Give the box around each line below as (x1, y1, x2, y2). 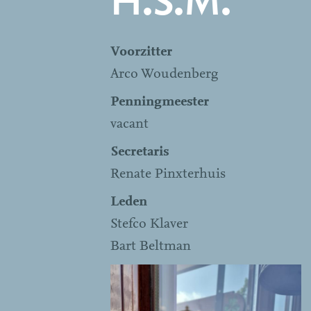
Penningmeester (110, 94, 210, 109)
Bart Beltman (110, 239, 192, 253)
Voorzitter (110, 44, 173, 59)
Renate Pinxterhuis (110, 167, 226, 181)
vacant (110, 117, 149, 131)
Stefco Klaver (110, 217, 189, 231)
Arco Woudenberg (110, 67, 219, 81)
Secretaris (110, 144, 169, 159)
